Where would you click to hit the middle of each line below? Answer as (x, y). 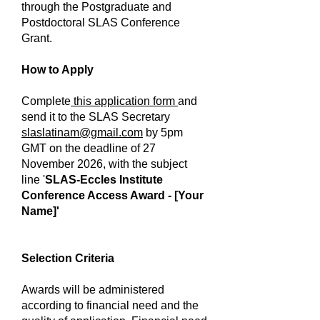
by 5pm (163, 132)
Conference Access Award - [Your (112, 195)
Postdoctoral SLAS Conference (101, 22)
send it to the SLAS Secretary (96, 117)
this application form (124, 101)
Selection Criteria (68, 258)
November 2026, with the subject (104, 164)
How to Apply (57, 70)
